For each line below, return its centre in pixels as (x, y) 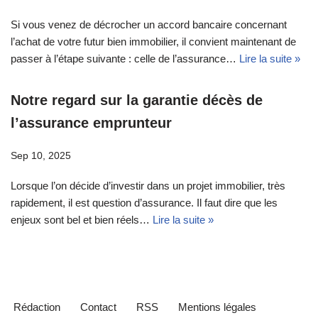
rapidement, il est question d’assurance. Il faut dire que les (144, 203)
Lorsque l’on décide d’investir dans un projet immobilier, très (148, 186)
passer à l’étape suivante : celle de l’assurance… (125, 59)
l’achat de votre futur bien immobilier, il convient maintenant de (153, 42)
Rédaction (37, 307)
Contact (98, 307)
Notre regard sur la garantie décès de (137, 100)
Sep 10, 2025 (41, 156)
